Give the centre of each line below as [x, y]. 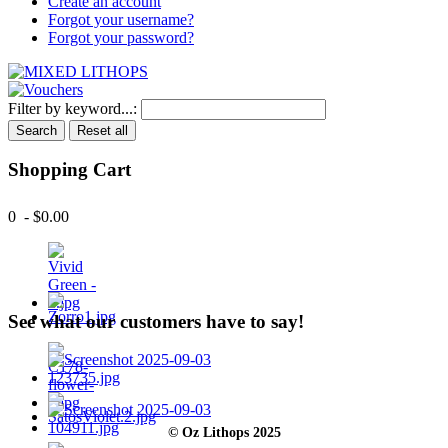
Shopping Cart [69, 170]
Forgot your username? [121, 19]
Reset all [102, 130]
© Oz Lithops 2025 [224, 433]
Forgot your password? [121, 37]
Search [36, 130]
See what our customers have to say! [156, 321]
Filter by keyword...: [72, 108]
